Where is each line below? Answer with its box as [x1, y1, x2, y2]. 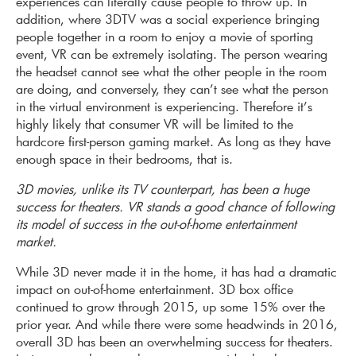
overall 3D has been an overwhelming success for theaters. [16, 333, 333, 350]
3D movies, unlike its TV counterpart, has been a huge [16, 180, 309, 198]
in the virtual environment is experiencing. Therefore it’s [16, 98, 312, 115]
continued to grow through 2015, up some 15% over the [16, 298, 325, 315]
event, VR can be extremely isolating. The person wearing [16, 45, 327, 63]
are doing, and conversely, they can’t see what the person [16, 80, 328, 98]
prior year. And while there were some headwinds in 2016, [16, 315, 338, 333]
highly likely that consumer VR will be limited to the [16, 115, 293, 133]
